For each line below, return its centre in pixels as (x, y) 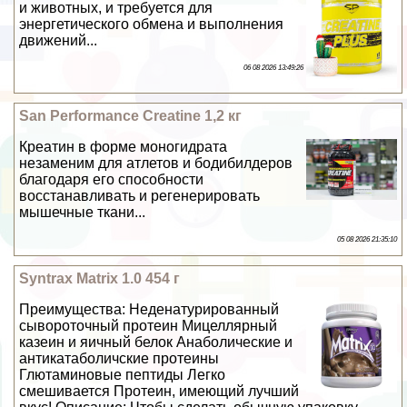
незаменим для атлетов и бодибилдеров (156, 163)
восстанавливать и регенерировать (140, 195)
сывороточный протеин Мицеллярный (149, 325)
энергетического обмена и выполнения (152, 24)
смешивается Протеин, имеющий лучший (159, 391)
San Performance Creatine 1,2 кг (131, 115)
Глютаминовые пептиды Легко (123, 374)
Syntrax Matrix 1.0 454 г (100, 278)
